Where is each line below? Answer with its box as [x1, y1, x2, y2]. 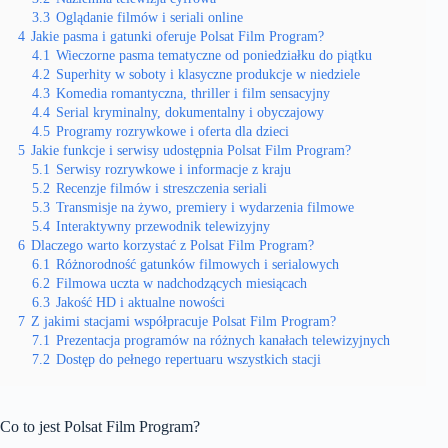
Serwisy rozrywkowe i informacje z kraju [56, 161, 291, 177]
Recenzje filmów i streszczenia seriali [56, 180, 267, 196]
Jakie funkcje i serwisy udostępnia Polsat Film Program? [31, 142, 351, 158]
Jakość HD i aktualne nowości [56, 294, 225, 310]
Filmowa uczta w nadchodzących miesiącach [56, 275, 307, 291]
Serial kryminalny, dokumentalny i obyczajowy [56, 104, 324, 120]
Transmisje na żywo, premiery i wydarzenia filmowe [56, 199, 354, 215]
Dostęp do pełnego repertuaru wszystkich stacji [56, 351, 321, 367]
